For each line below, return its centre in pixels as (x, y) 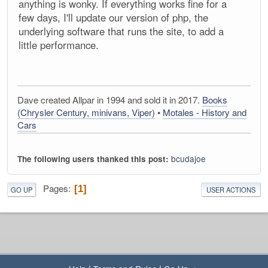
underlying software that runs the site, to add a (121, 31)
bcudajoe (188, 159)
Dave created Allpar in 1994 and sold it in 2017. (110, 100)
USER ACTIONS (231, 189)
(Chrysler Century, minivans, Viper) (86, 112)
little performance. (59, 45)
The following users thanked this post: (94, 159)
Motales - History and (205, 112)
